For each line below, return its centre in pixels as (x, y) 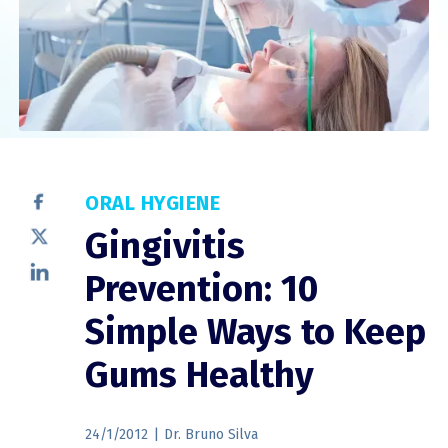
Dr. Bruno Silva (211, 435)
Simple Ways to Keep (256, 332)
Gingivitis (165, 246)
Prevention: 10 (202, 289)
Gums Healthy (200, 375)
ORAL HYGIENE (153, 203)
